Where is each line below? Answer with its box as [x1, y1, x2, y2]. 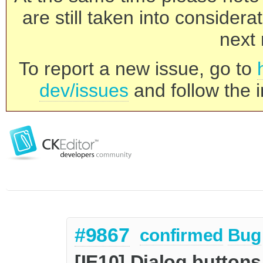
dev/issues [39, 80, 129, 101]
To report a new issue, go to [19, 58, 257, 79]
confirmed [139, 225, 223, 245]
